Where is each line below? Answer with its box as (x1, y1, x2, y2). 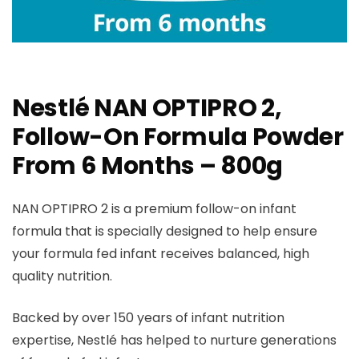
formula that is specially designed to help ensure (12, 222, 317, 241)
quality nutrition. (12, 267, 112, 286)
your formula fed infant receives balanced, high (12, 244, 309, 264)
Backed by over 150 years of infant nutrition (12, 309, 284, 328)
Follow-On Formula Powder (12, 120, 344, 155)
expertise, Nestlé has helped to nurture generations (12, 331, 337, 350)
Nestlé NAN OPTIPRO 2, (12, 91, 282, 126)
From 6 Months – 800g (12, 149, 284, 184)
